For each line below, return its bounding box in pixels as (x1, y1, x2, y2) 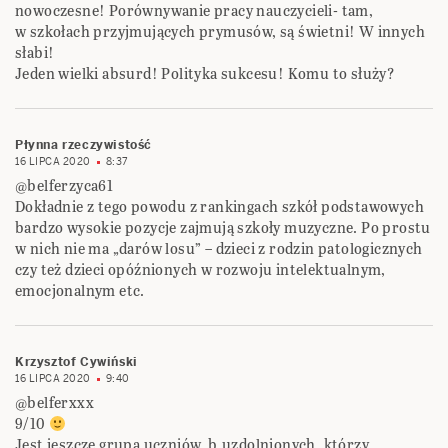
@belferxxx (15, 392, 94, 414)
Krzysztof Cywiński (15, 354, 138, 371)
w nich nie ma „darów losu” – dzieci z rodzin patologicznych (15, 238, 423, 260)
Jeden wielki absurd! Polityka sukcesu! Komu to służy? (15, 63, 396, 85)
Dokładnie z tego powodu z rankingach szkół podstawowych (15, 196, 424, 218)
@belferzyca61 (15, 175, 114, 197)
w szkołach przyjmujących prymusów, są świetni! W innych (15, 21, 425, 43)
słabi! (15, 42, 55, 64)
